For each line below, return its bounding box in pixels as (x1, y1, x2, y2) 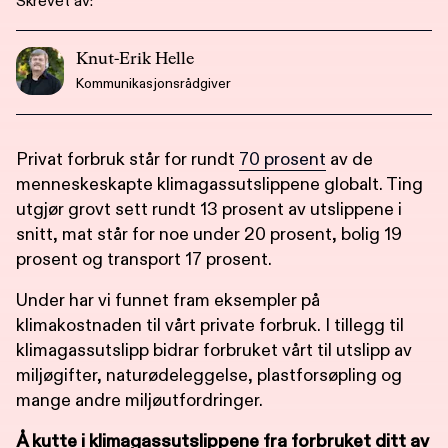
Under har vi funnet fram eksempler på (16, 288, 320, 312)
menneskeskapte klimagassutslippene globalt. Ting (16, 172, 423, 196)
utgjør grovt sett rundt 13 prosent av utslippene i (16, 197, 402, 221)
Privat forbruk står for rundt (16, 147, 239, 171)
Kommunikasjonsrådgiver (76, 74, 231, 93)
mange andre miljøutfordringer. (16, 388, 263, 412)
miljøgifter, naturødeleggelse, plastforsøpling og (16, 363, 402, 387)
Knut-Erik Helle (76, 52, 194, 68)
